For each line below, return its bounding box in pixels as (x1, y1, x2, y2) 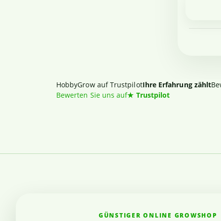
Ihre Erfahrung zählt (142, 80, 212, 90)
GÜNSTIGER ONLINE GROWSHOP (99, 211, 218, 220)
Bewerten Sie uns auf (56, 90, 128, 100)
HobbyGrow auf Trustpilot (56, 80, 143, 90)
